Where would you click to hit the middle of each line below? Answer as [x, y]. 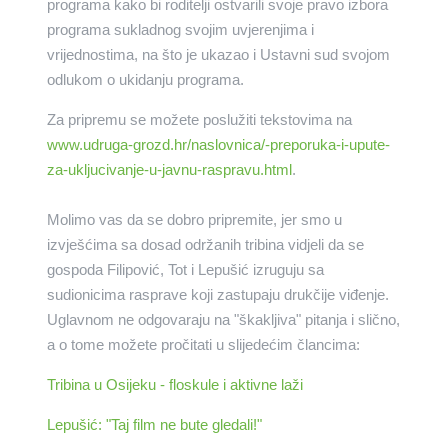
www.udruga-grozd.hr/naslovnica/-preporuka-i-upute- [218, 145]
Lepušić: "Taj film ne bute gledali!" [154, 425]
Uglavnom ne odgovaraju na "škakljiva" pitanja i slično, [223, 320]
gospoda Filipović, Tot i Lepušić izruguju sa [185, 270]
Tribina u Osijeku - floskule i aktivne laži [174, 385]
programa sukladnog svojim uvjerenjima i [180, 30]
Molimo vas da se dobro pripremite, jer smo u [194, 220]
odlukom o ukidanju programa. [145, 80]
